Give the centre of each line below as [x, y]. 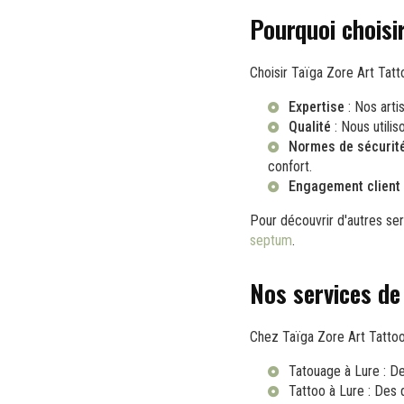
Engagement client [344, 186]
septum [271, 240]
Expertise [317, 106]
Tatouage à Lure [334, 371]
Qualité [310, 126]
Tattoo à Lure [326, 390]
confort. [290, 166]
